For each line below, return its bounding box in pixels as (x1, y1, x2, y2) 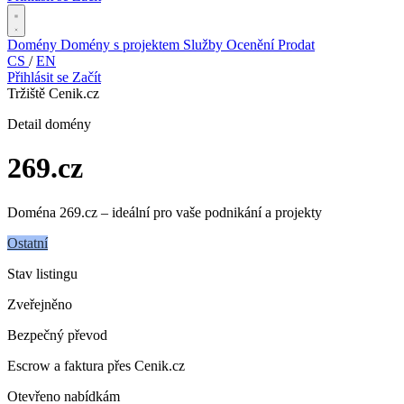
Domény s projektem (60, 37, 183, 52)
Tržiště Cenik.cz (7, 86, 99, 101)
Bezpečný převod (7, 326, 107, 343)
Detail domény (7, 116, 91, 132)
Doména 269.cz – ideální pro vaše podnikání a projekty (7, 204, 322, 220)
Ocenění (226, 37, 278, 52)
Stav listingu (7, 265, 78, 281)
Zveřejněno (7, 296, 72, 312)
